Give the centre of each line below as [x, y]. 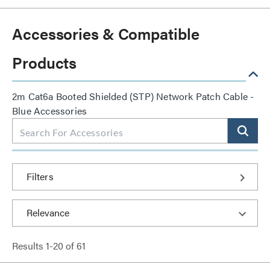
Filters [40, 176]
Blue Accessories [50, 111]
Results [29, 246]
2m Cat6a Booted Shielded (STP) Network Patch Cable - [133, 96]
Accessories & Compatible [106, 33]
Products [45, 62]
